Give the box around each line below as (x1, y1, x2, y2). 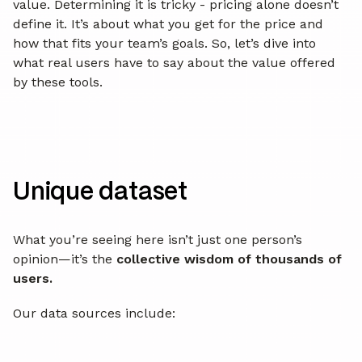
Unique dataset (13, 180, 187, 204)
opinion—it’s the (13, 250, 116, 267)
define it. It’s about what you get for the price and (13, 15, 323, 32)
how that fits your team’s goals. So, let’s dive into (13, 35, 316, 51)
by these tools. (13, 74, 103, 90)
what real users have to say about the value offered (13, 54, 335, 70)
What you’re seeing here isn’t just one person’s (13, 231, 302, 247)
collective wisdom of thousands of (116, 250, 342, 267)
